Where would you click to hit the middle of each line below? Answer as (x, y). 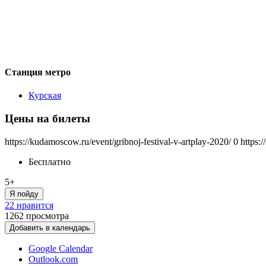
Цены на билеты (47, 118)
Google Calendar (61, 248)
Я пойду (24, 194)
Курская (45, 96)
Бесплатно (50, 161)
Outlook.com (53, 259)
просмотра (47, 216)
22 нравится (29, 205)
